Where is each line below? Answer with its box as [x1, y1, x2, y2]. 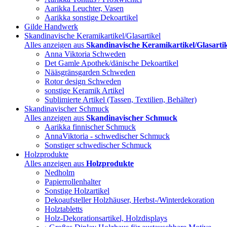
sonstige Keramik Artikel [45, 86, 124, 95]
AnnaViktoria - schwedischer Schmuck [45, 132, 170, 140]
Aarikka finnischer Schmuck [45, 123, 136, 131]
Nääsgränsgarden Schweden [45, 68, 135, 77]
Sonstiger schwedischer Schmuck [45, 141, 152, 149]
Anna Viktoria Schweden [45, 50, 126, 58]
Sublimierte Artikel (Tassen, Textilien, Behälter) [45, 95, 197, 104]
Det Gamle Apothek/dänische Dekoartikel [45, 59, 178, 67]
